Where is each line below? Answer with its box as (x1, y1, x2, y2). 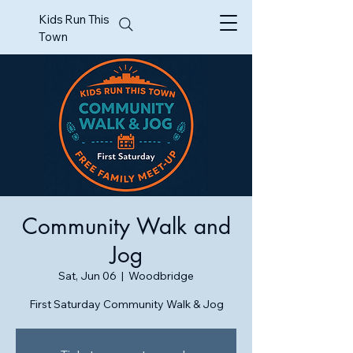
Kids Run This (39, 12, 110, 27)
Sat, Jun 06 (58, 269, 117, 283)
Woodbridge (128, 269, 194, 283)
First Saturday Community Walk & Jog (28, 297, 224, 311)
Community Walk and (21, 212, 231, 240)
